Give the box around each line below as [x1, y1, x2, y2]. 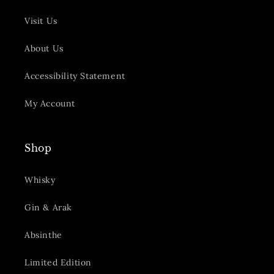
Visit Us [24, 15, 57, 27]
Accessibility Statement [24, 70, 125, 82]
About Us [24, 43, 64, 54]
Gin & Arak [24, 202, 72, 213]
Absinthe [24, 229, 62, 241]
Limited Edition [24, 257, 92, 268]
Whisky [24, 174, 56, 186]
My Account [24, 98, 75, 109]
